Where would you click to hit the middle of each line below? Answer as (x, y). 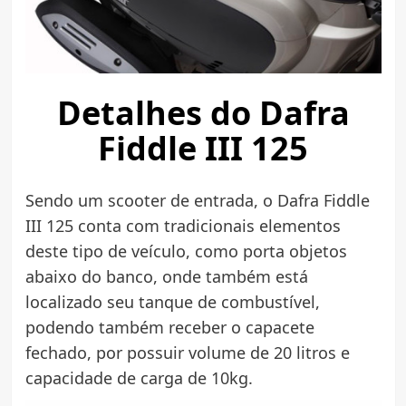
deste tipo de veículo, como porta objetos (186, 251)
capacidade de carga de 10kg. (139, 377)
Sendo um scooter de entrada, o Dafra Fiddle (197, 200)
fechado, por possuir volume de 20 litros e (187, 352)
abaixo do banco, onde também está (166, 276)
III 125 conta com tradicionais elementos (183, 225)
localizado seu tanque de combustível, (172, 301)
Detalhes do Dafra (203, 112)
